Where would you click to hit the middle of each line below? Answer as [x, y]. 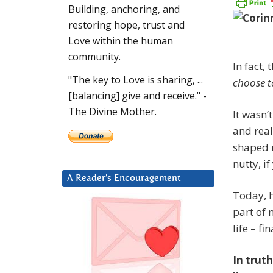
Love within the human [121, 41]
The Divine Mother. [112, 112]
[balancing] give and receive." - [137, 96]
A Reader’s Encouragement [124, 179]
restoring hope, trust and [126, 25]
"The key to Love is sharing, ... [136, 80]
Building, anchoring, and [124, 9]
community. [94, 57]
